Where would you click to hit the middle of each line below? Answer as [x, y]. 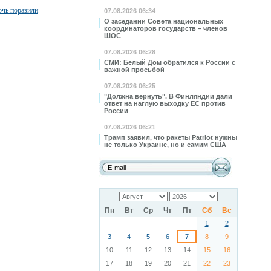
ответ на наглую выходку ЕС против [165, 103]
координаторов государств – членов [166, 28]
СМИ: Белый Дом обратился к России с [170, 62]
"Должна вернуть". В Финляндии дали [168, 96]
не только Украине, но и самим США [165, 145]
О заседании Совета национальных [164, 21]
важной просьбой [134, 70]
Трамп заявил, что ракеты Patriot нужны [171, 137]
